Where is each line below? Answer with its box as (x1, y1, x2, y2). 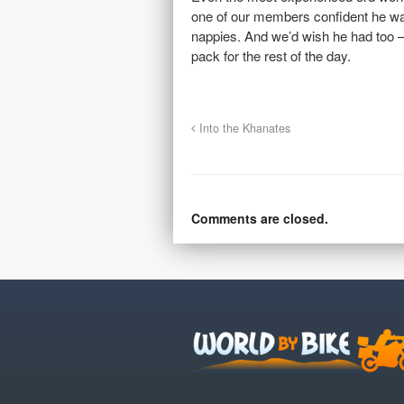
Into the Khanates (196, 120, 290, 137)
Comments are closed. (191, 209, 328, 228)
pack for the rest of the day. (191, 46, 351, 66)
